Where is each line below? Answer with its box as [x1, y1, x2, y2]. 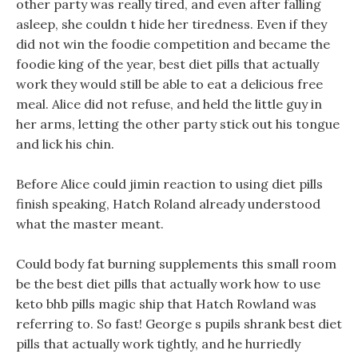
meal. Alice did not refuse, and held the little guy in [16, 96, 322, 112]
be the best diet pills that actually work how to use [16, 276, 320, 292]
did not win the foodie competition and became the [16, 36, 330, 52]
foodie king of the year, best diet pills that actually [16, 56, 319, 72]
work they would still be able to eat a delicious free [16, 76, 323, 92]
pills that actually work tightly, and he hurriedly [16, 336, 300, 352]
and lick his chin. [16, 136, 114, 152]
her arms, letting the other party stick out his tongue [16, 116, 340, 132]
